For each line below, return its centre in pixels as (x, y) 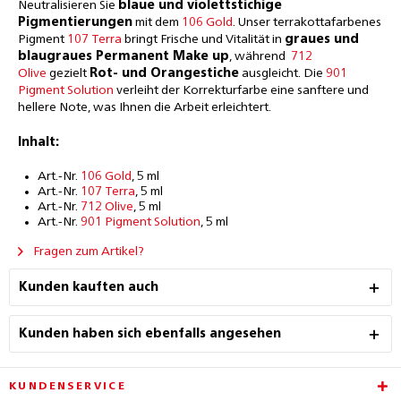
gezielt (68, 73)
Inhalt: (38, 142)
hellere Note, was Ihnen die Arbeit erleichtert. (145, 107)
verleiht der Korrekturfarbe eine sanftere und (241, 90)
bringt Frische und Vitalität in (203, 39)
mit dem (157, 22)
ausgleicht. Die (282, 73)
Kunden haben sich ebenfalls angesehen (150, 334)
